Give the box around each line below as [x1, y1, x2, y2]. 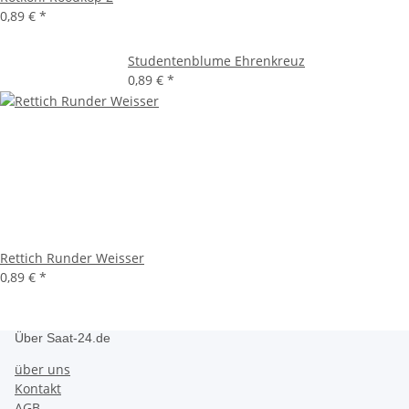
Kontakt [15, 380, 61, 398]
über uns [15, 361, 70, 379]
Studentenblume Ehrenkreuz [128, 52, 305, 70]
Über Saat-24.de [15, 330, 110, 346]
